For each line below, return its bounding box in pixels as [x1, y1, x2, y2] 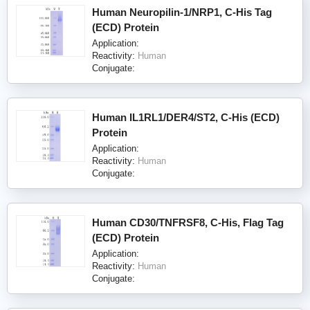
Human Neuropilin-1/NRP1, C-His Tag [92, 6, 272, 18]
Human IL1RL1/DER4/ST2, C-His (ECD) [92, 111, 280, 123]
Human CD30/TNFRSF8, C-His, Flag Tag [92, 216, 284, 228]
